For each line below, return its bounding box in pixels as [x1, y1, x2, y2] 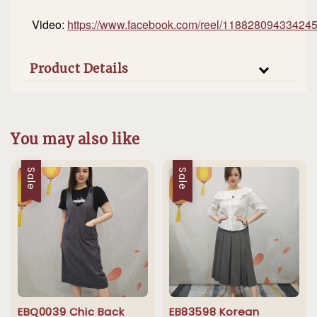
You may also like [11, 129, 140, 148]
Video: [32, 16, 67, 33]
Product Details [30, 61, 129, 77]
